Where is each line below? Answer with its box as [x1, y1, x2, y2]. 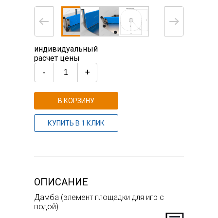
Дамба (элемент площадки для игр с [34, 192, 164, 202]
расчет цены [34, 53, 80, 63]
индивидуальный [34, 44, 98, 54]
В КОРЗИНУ [58, 96, 94, 105]
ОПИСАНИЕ [34, 176, 88, 188]
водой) [34, 201, 58, 211]
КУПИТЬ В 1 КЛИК [48, 119, 105, 127]
